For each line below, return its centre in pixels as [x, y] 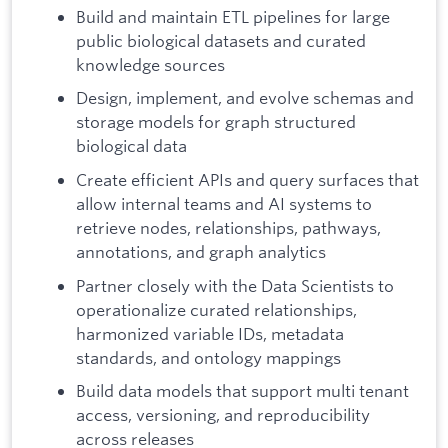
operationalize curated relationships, [216, 309]
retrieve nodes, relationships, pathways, [228, 228]
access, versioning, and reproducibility [223, 415]
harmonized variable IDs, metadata [210, 333]
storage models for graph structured [216, 122]
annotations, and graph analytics [201, 252]
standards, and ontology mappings [208, 357]
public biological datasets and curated [221, 40]
